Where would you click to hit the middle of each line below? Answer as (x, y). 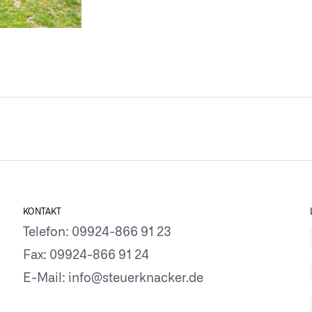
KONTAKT (42, 212)
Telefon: (48, 233)
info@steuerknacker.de (136, 279)
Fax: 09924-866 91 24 (86, 256)
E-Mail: (46, 279)
